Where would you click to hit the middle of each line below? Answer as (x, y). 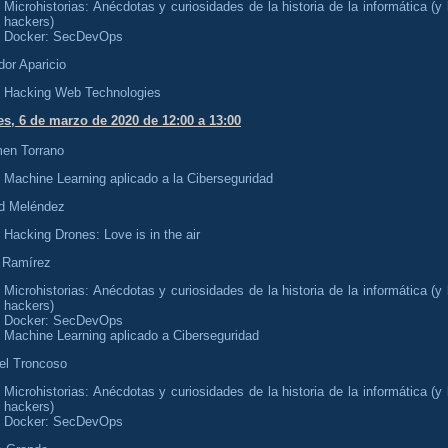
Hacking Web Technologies (82, 92)
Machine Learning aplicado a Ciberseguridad (131, 335)
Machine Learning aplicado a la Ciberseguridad (138, 178)
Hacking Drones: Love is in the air (102, 234)
